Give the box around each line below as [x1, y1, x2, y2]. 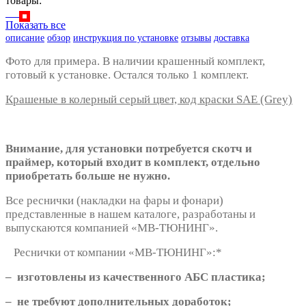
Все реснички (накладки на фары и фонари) [5, 193, 223, 207]
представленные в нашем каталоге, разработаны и [5, 207, 255, 221]
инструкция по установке [73, 32, 178, 43]
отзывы [181, 32, 211, 43]
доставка [214, 32, 249, 43]
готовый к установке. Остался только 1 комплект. [5, 68, 249, 81]
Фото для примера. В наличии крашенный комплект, [5, 54, 265, 68]
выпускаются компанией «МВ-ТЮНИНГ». [5, 221, 218, 234]
